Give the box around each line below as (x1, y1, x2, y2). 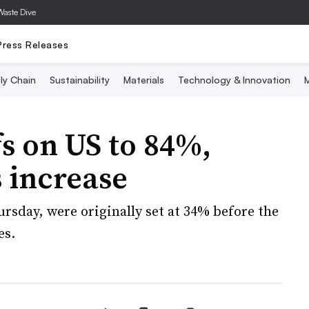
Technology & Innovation (177, 74, 290, 86)
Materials (123, 74, 164, 86)
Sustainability (49, 74, 110, 86)
